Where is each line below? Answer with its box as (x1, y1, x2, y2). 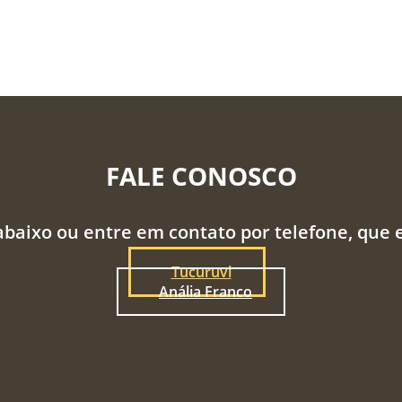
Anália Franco (159, 281, 252, 301)
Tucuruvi (170, 261, 232, 282)
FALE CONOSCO (105, 158, 297, 193)
